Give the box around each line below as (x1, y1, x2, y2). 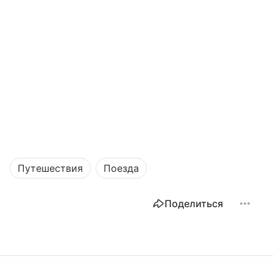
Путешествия (18, 161, 83, 174)
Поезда (104, 161, 139, 174)
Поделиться (165, 197, 223, 210)
